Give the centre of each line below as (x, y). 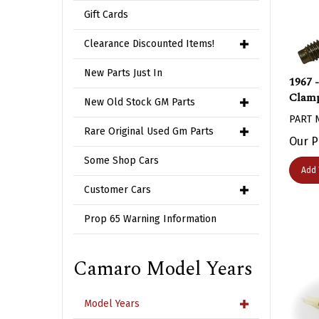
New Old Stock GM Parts (140, 102)
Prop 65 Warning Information (150, 219)
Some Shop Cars (121, 161)
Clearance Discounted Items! (149, 44)
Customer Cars (117, 190)
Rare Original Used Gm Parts (149, 131)
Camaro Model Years (163, 269)
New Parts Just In (123, 73)
